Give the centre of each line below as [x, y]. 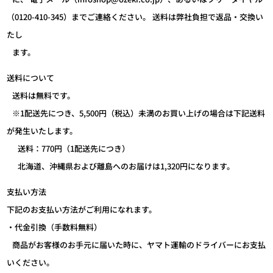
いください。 [31, 262]
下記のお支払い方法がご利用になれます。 [82, 209]
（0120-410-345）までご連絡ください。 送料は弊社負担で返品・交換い [135, 17]
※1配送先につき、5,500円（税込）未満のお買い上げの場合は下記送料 [136, 113]
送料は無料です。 [41, 95]
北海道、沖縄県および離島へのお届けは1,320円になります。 [121, 166]
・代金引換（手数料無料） [55, 227]
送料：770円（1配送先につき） [69, 148]
